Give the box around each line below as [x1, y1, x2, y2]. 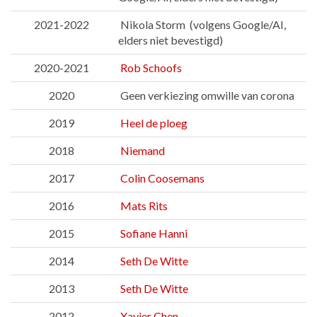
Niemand [120, 144, 165, 158]
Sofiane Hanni [120, 226, 188, 241]
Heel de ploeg [120, 116, 188, 130]
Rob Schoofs [120, 61, 182, 75]
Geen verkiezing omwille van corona [118, 88, 294, 103]
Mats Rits [120, 199, 168, 213]
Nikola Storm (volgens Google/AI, [118, 18, 286, 32]
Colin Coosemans [120, 171, 204, 185]
